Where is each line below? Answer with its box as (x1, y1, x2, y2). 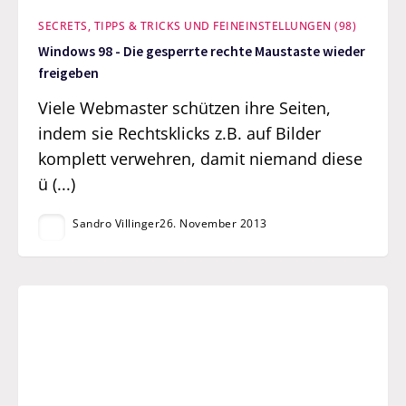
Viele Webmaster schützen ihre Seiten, (38, 96, 332, 119)
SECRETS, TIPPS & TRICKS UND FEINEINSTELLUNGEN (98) (38, 18, 357, 34)
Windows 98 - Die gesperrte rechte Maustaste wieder (38, 43, 366, 61)
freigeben (38, 64, 100, 82)
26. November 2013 (159, 216, 267, 232)
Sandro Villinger (72, 216, 160, 232)
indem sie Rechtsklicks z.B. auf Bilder (38, 121, 322, 144)
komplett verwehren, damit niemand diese (38, 147, 363, 169)
